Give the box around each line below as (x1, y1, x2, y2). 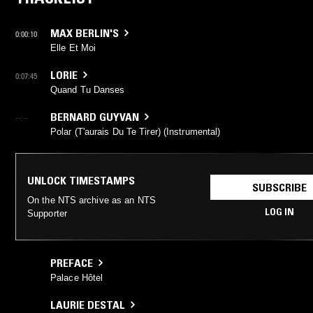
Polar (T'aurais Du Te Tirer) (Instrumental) (50, 126, 221, 137)
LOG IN (264, 205, 294, 218)
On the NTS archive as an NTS (27, 194, 156, 205)
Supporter (27, 208, 67, 219)
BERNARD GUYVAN (50, 109, 139, 124)
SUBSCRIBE (252, 180, 307, 194)
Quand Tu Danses (50, 84, 125, 95)
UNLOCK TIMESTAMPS (27, 173, 135, 187)
